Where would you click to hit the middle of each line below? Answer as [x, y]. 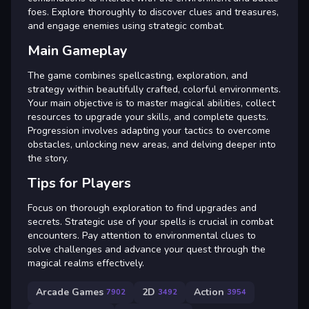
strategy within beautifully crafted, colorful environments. [154, 89]
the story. [48, 158]
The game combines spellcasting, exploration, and [138, 75]
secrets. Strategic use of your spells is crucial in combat [150, 221]
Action [209, 292]
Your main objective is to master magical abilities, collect [151, 103]
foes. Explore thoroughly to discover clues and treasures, [153, 12]
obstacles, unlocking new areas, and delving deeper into [152, 144]
